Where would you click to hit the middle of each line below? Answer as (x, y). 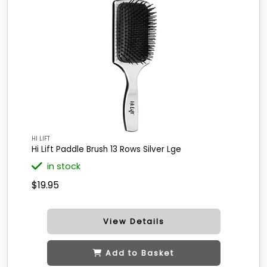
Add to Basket (140, 253)
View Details (133, 221)
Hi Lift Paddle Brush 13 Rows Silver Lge (106, 149)
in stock (64, 166)
